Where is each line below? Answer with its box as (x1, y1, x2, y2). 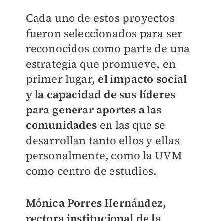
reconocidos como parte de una (25, 40, 190, 56)
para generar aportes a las (25, 102, 162, 117)
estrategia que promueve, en (25, 56, 176, 71)
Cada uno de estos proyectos (25, 10, 175, 25)
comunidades (25, 117, 97, 132)
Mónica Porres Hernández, (25, 195, 167, 210)
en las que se (97, 117, 166, 132)
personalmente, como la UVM (25, 147, 182, 163)
